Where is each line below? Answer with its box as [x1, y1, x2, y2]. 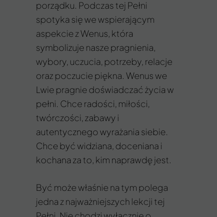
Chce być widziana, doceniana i [36, 140, 162, 151]
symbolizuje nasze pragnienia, [36, 42, 155, 53]
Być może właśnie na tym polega [36, 182, 168, 193]
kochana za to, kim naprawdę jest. [36, 154, 171, 165]
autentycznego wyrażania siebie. [36, 126, 168, 137]
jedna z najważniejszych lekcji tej [36, 196, 165, 207]
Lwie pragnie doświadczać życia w [36, 84, 174, 95]
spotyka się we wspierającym [36, 14, 155, 25]
